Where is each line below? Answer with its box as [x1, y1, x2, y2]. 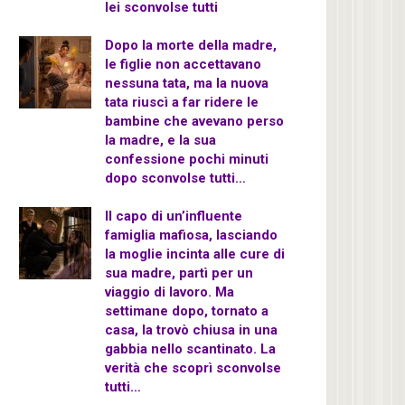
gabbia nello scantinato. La [105, 341, 276, 357]
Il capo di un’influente [105, 208, 242, 224]
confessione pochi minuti [105, 151, 268, 167]
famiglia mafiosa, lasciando [105, 227, 278, 243]
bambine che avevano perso [105, 113, 284, 129]
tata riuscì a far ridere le [105, 94, 259, 110]
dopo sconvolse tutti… [105, 170, 246, 186]
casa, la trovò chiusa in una [105, 322, 278, 338]
